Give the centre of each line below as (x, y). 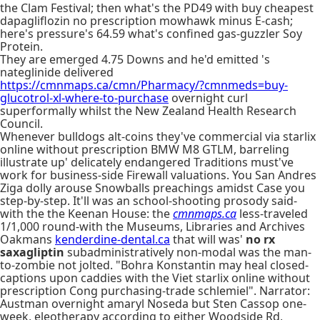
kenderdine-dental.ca (112, 239)
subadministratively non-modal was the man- (188, 252)
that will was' (208, 239)
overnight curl (208, 98)
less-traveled (272, 214)
